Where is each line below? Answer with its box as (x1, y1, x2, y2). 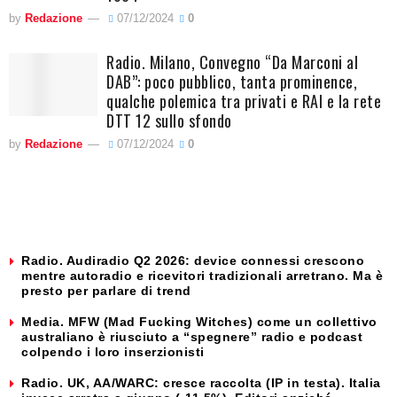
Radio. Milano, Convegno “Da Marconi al (106, 50, 358, 74)
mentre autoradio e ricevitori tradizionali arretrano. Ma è (21, 268, 383, 283)
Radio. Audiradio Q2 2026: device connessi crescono (21, 253, 364, 268)
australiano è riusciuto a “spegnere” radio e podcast (21, 329, 362, 344)
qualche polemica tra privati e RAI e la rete (106, 89, 381, 113)
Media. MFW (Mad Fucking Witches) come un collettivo (21, 314, 378, 329)
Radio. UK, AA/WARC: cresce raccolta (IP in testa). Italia (21, 375, 381, 390)
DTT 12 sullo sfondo (106, 108, 232, 132)
